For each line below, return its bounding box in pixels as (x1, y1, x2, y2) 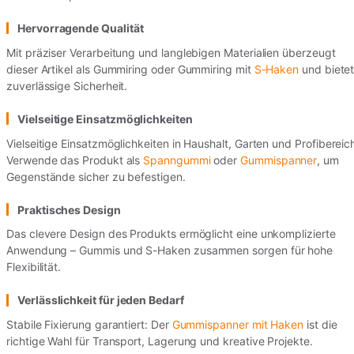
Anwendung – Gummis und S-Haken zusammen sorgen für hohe (6, 243, 333, 258)
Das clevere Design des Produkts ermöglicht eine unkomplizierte (6, 227, 336, 241)
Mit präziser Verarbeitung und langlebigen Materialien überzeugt (6, 45, 336, 59)
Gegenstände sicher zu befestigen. (6, 169, 186, 183)
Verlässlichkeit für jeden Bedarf (17, 293, 184, 307)
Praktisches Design (17, 202, 121, 217)
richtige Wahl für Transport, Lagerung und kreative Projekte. (6, 334, 313, 348)
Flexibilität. (6, 260, 62, 274)
